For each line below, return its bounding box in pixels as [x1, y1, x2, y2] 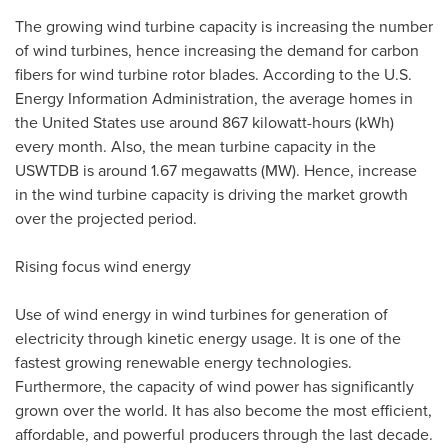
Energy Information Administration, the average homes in [15, 87, 413, 109]
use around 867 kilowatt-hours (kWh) [136, 111, 394, 133]
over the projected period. [15, 207, 197, 229]
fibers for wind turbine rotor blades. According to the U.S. [15, 63, 412, 85]
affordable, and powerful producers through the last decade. [15, 423, 433, 445]
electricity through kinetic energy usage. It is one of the [15, 327, 401, 349]
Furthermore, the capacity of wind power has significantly [15, 375, 414, 397]
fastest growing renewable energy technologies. [15, 351, 352, 373]
